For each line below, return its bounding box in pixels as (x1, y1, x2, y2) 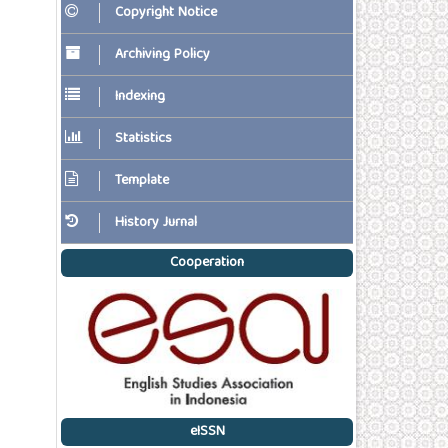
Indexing (115, 84, 165, 109)
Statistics (115, 126, 172, 151)
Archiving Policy (115, 42, 210, 67)
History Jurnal (115, 210, 197, 235)
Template (115, 168, 169, 193)
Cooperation (170, 251, 244, 276)
